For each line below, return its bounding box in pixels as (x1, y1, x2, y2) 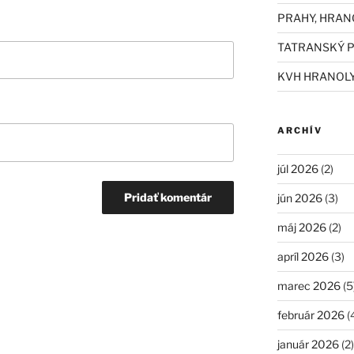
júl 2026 (277, 161, 318, 175)
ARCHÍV (277, 124, 322, 136)
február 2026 (277, 307, 345, 322)
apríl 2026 (277, 249, 329, 263)
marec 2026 (277, 278, 341, 292)
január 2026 (277, 337, 339, 351)
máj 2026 (277, 220, 326, 234)
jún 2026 (277, 190, 322, 205)
